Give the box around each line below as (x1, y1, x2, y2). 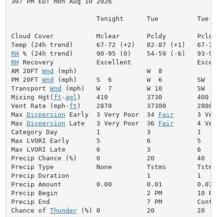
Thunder (49, 206, 77, 214)
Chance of (11, 206, 50, 214)
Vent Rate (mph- (11, 102, 69, 109)
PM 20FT (11, 76, 42, 83)
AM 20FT (11, 67, 42, 75)
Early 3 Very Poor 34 (65, 110, 158, 118)
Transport (11, 84, 50, 92)
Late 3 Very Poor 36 (65, 119, 158, 127)
